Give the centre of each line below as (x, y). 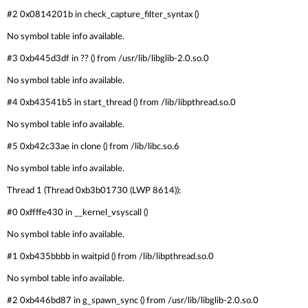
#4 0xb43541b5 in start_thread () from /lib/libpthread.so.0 (121, 102)
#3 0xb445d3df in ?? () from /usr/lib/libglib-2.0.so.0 (108, 58)
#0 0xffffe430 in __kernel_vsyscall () (77, 212)
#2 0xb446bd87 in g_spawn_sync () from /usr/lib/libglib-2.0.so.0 (133, 300)
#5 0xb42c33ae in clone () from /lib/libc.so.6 (93, 146)
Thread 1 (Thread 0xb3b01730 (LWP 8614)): (94, 190)
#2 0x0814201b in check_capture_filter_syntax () (103, 14)
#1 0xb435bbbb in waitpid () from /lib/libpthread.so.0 (110, 256)
